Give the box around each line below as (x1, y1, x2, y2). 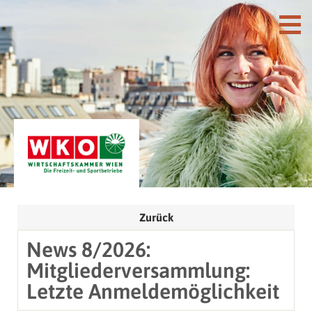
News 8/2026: (26, 237, 150, 261)
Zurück (139, 210, 173, 224)
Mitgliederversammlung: (26, 258, 250, 282)
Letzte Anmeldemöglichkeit (26, 279, 279, 303)
